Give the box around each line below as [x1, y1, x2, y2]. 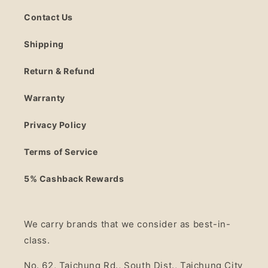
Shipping [24, 39, 64, 50]
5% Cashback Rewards [24, 173, 124, 184]
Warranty [24, 93, 65, 103]
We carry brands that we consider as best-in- [24, 218, 231, 230]
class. [24, 234, 50, 246]
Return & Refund [24, 66, 95, 77]
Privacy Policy [24, 120, 87, 130]
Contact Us [24, 12, 73, 23]
